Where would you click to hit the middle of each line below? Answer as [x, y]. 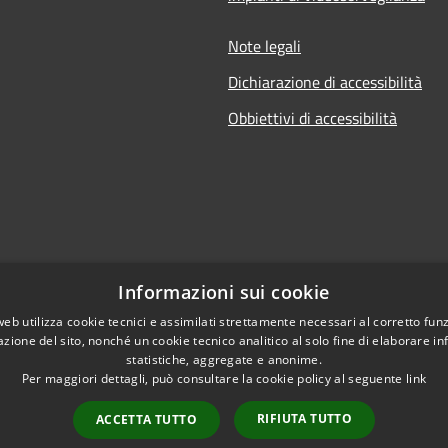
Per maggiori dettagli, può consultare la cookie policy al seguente [213, 378]
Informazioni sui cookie [224, 292]
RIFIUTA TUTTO [305, 418]
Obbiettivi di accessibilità [312, 117]
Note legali [264, 45]
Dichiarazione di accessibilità [325, 81]
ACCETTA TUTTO [146, 419]
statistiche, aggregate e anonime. [224, 359]
